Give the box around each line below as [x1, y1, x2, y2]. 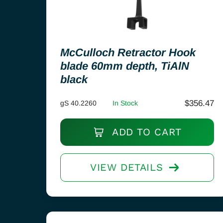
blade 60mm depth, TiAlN [60, 60, 189, 72]
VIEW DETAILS [90, 161, 163, 173]
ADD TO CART [109, 126, 182, 138]
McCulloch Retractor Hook [60, 46, 196, 59]
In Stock [112, 99, 138, 107]
